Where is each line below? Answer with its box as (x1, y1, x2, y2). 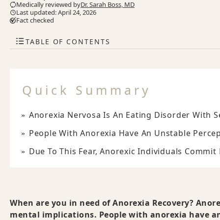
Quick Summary (22, 82, 151, 99)
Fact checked (16, 16, 54, 25)
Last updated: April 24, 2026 (16, 8, 96, 17)
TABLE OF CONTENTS (26, 36, 110, 46)
